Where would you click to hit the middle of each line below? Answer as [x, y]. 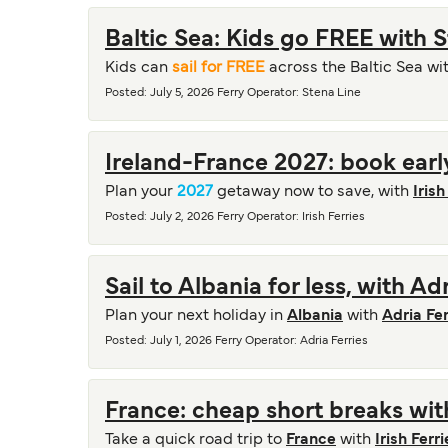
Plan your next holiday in [196, 316]
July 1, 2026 [181, 341]
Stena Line [331, 93]
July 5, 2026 [182, 93]
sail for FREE [218, 68]
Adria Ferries [334, 341]
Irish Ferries [333, 217]
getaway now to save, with [313, 192]
